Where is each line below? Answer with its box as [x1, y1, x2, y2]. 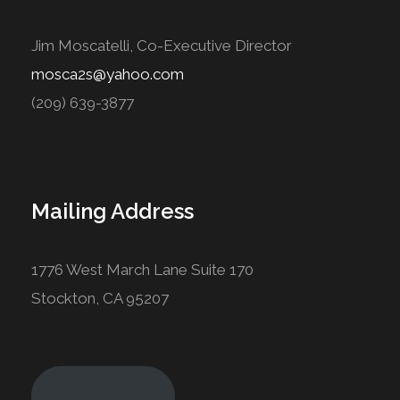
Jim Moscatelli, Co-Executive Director [31, 36, 292, 54]
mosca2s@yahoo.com [31, 64, 184, 83]
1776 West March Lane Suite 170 [31, 260, 254, 279]
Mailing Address [31, 197, 194, 224]
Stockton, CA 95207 [31, 288, 169, 307]
